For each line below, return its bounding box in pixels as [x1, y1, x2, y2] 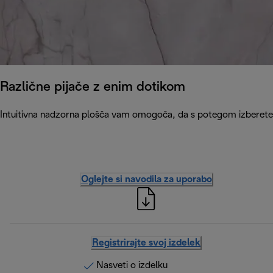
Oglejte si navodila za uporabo [80, 175, 212, 185]
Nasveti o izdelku [96, 261, 168, 271]
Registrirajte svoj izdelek [92, 238, 200, 248]
